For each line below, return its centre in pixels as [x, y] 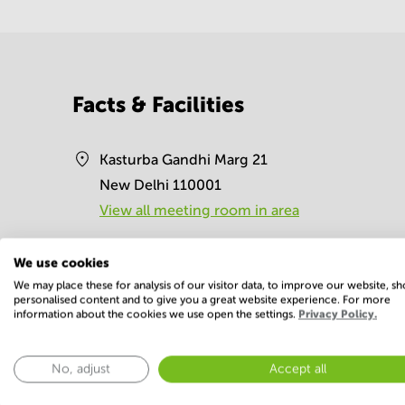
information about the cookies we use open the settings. [156, 314]
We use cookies [61, 262]
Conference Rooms [165, 378]
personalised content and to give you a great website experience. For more [202, 299]
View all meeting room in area [199, 210]
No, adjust [81, 368]
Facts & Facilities [158, 104]
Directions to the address [182, 246]
